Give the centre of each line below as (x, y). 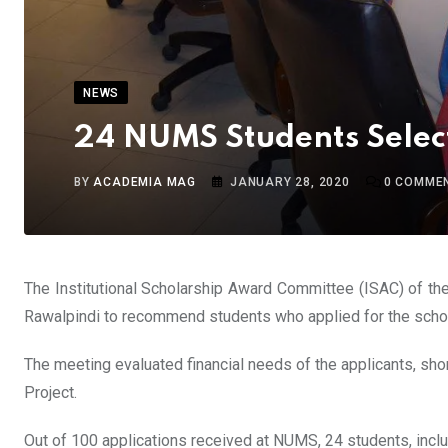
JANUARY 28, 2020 (290, 181)
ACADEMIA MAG (145, 181)
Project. (50, 392)
